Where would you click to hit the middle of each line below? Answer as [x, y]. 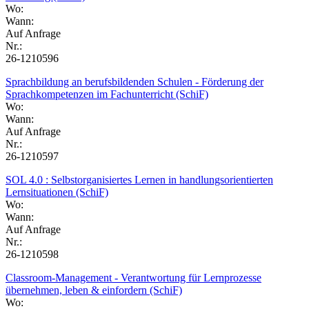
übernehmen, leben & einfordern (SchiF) [94, 290]
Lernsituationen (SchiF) [57, 192]
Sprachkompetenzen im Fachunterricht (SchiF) [107, 94]
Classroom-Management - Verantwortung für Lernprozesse [133, 277]
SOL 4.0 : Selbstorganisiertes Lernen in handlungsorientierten [139, 179]
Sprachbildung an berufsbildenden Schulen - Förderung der [134, 81]
